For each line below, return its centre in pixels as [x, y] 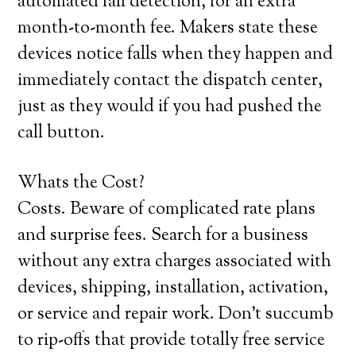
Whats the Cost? [81, 184]
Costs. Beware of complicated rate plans [167, 210]
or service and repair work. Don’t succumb [176, 315]
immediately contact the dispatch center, [170, 81]
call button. [62, 133]
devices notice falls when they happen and [176, 55]
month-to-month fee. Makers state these [168, 29]
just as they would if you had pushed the [170, 107]
